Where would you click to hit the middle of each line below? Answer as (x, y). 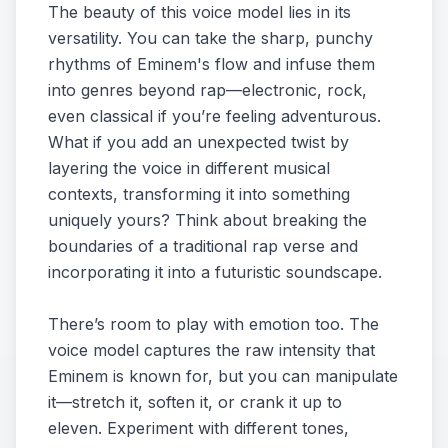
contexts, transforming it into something (199, 194)
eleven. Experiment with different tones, (198, 428)
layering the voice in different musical (189, 168)
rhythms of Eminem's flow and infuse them (211, 64)
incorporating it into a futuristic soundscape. (215, 272)
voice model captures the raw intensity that (211, 350)
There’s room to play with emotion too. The (213, 324)
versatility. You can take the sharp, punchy (210, 38)
